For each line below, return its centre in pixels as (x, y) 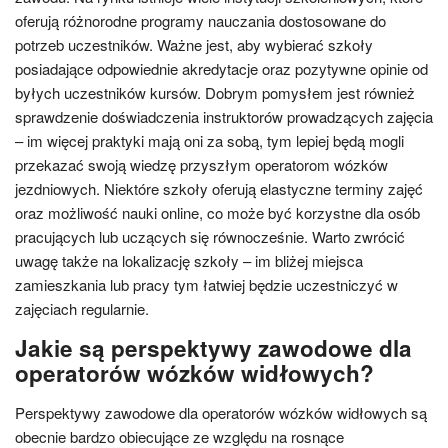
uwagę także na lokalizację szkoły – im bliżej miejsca (189, 260)
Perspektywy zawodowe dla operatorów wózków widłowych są (221, 412)
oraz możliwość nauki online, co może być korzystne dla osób (217, 212)
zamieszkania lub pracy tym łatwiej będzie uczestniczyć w (206, 284)
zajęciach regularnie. (82, 308)
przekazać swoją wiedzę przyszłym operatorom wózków (201, 164)
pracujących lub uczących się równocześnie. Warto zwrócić (210, 236)
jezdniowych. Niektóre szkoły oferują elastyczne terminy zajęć (219, 188)
